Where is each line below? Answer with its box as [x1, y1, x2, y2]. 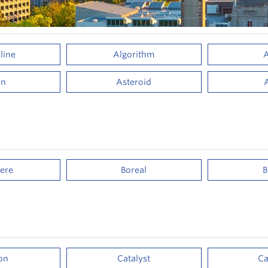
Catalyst [117, 253, 151, 263]
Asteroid [116, 77, 152, 87]
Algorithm [113, 49, 155, 59]
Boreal [121, 165, 147, 175]
